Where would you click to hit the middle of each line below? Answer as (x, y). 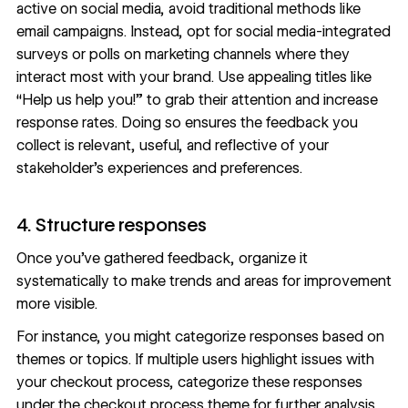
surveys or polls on (80, 54)
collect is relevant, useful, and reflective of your (172, 145)
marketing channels (208, 54)
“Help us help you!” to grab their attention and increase (197, 99)
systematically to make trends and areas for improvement (204, 280)
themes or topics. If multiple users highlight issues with (195, 359)
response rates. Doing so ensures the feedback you (187, 122)
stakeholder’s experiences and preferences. (159, 168)
